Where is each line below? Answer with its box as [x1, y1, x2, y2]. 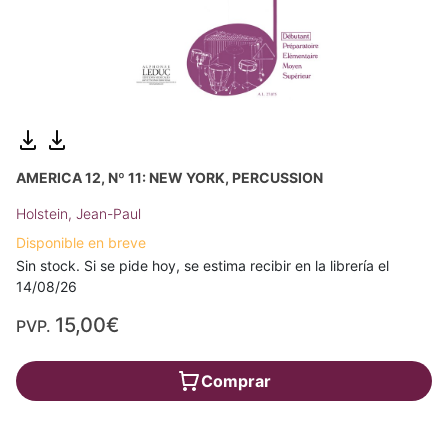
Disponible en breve [16, 233, 146, 251]
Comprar [201, 370, 271, 391]
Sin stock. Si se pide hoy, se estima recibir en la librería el [16, 256, 389, 274]
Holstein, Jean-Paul [16, 204, 141, 222]
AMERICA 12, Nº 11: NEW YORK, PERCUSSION [16, 168, 323, 186]
